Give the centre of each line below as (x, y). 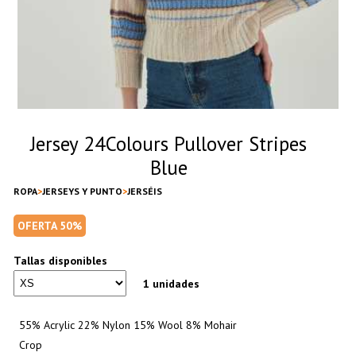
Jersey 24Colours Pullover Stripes (169, 143)
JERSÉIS (145, 191)
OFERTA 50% (50, 225)
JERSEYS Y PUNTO (82, 191)
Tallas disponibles (60, 260)
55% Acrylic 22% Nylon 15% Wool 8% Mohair (128, 325)
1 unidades (171, 283)
